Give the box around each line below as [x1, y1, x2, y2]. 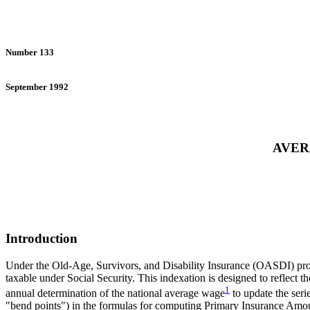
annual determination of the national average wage [6, 287, 225, 300]
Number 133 [6, 47, 54, 57]
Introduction [6, 231, 77, 246]
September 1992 [6, 82, 69, 92]
